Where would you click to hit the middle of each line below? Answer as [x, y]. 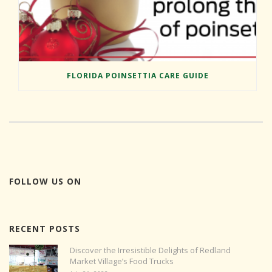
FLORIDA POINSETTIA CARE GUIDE [138, 76]
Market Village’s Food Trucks [122, 261]
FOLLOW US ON [45, 182]
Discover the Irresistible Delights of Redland [150, 250]
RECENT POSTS [45, 229]
